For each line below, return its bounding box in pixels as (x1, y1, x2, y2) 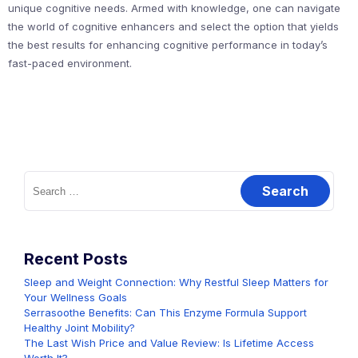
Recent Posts (24, 249, 128, 268)
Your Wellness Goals (24, 291, 127, 304)
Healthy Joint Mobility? (24, 321, 135, 334)
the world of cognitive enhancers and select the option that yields (8, 20, 339, 33)
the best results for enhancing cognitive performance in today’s (8, 38, 328, 51)
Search (23, 171, 59, 184)
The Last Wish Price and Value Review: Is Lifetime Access (24, 336, 314, 349)
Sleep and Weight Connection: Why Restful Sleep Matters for (24, 276, 328, 288)
